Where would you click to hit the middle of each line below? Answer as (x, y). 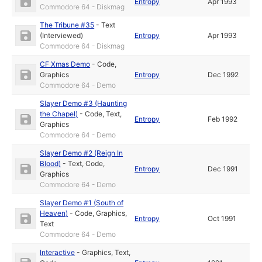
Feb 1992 (223, 119)
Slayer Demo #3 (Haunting (84, 104)
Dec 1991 (223, 169)
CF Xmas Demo (65, 64)
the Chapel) (59, 114)
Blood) (51, 164)
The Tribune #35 (67, 25)
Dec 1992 (223, 75)
